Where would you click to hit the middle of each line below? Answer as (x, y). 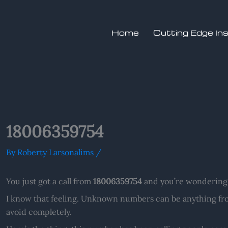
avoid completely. (39, 211)
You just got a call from (49, 181)
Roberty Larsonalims (56, 152)
